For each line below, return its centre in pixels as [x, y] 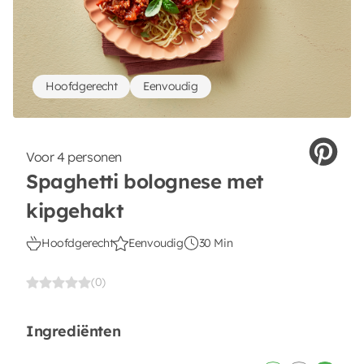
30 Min [216, 243]
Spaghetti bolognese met [145, 181]
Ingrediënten [74, 331]
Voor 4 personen [74, 157]
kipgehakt [75, 210]
